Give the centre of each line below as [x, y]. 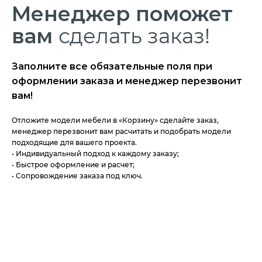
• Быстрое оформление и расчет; [73, 164]
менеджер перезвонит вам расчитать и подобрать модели [121, 131]
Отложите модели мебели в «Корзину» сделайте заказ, [115, 120]
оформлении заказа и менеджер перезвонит [127, 81]
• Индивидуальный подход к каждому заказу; [95, 153]
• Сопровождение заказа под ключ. [77, 175]
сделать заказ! [134, 36]
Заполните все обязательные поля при [112, 66]
